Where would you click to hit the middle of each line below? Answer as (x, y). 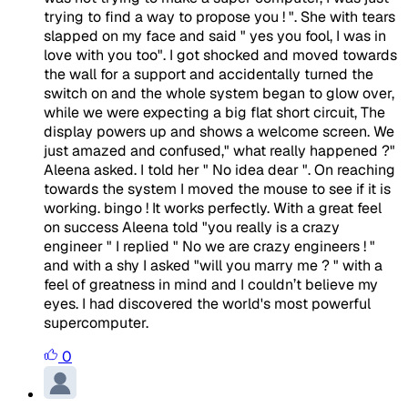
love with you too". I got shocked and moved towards (220, 55)
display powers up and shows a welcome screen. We (219, 131)
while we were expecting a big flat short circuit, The (214, 112)
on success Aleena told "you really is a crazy (192, 227)
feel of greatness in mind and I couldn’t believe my (211, 284)
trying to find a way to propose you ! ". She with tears (219, 16)
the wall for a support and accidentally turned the (209, 74)
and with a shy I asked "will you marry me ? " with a (213, 265)
